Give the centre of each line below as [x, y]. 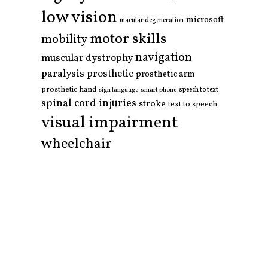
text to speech [193, 105]
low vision [79, 18]
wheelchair [77, 144]
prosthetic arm [165, 75]
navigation [164, 58]
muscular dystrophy [87, 59]
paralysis [63, 74]
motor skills [128, 40]
